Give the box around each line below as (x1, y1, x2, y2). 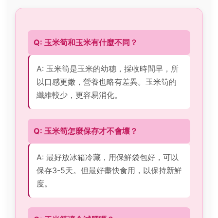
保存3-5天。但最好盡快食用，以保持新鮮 (36, 165, 182, 175)
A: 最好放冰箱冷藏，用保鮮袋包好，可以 (36, 152, 179, 162)
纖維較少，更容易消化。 (36, 90, 122, 100)
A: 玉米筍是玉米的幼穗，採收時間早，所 (36, 64, 179, 73)
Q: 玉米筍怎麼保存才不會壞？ (34, 126, 138, 136)
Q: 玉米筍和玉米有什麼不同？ (34, 37, 138, 47)
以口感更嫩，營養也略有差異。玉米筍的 (36, 77, 177, 87)
